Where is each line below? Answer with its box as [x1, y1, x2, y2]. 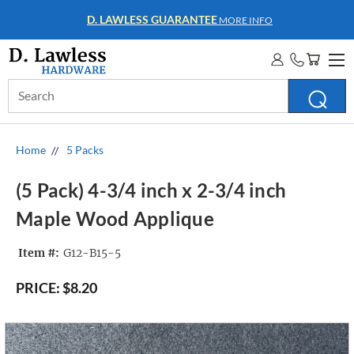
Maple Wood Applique [16, 207, 214, 231]
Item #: [18, 246, 59, 261]
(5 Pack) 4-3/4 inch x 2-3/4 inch [16, 179, 286, 202]
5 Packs [66, 143, 104, 156]
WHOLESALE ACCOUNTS [87, 13, 217, 26]
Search [8, 81, 41, 94]
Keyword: [8, 97, 56, 111]
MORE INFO [217, 14, 273, 26]
